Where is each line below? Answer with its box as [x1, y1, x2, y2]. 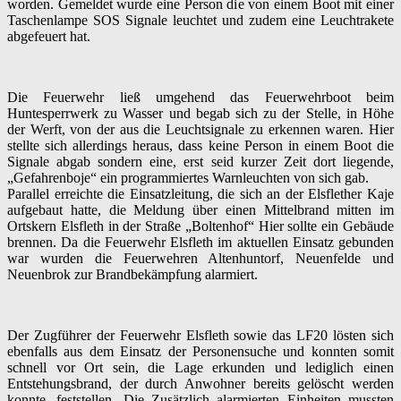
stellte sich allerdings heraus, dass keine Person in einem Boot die [7, 137, 394, 153]
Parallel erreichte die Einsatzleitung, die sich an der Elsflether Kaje [7, 185, 394, 201]
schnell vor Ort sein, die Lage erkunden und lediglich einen [7, 359, 394, 375]
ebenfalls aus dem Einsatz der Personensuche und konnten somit [7, 343, 394, 359]
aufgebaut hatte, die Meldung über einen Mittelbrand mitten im [7, 201, 394, 218]
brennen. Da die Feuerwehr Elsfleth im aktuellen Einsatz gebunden [7, 234, 394, 250]
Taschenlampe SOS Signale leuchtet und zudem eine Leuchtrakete [7, 12, 394, 28]
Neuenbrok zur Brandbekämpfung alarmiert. [7, 266, 258, 282]
